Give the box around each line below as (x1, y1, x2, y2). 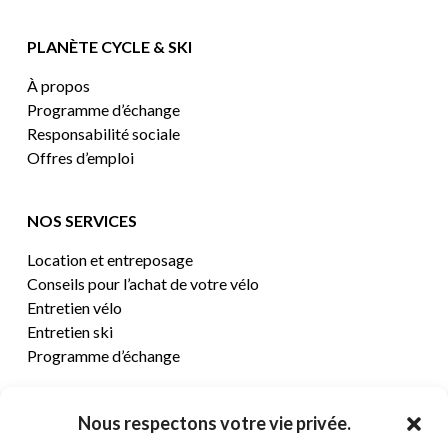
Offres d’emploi (26, 148, 134, 167)
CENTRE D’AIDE (26, 409, 142, 428)
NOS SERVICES (26, 211, 137, 230)
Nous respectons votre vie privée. (77, 412, 351, 434)
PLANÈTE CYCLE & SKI (26, 37, 192, 56)
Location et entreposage (26, 250, 193, 269)
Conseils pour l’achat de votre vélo (26, 274, 259, 293)
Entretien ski (26, 322, 113, 341)
